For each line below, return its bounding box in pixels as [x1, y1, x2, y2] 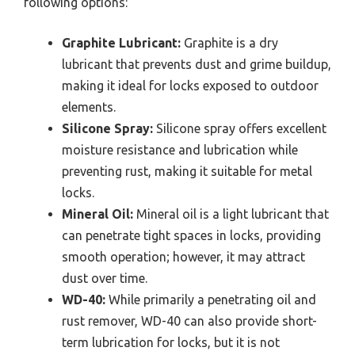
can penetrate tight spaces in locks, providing [62, 227, 321, 242]
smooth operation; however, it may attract [62, 249, 305, 264]
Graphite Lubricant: [62, 35, 181, 50]
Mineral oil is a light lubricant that [133, 206, 329, 221]
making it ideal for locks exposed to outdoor [62, 78, 319, 93]
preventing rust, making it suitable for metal [62, 163, 312, 178]
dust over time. [62, 270, 147, 285]
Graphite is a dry [181, 35, 278, 50]
